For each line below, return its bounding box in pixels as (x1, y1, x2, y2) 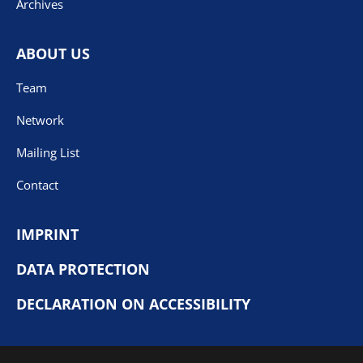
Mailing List (16, 143, 79, 160)
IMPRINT (16, 224, 79, 244)
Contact (16, 176, 58, 193)
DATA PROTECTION (16, 258, 150, 279)
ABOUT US (16, 43, 90, 63)
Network (16, 111, 64, 128)
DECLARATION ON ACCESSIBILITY (16, 293, 250, 314)
